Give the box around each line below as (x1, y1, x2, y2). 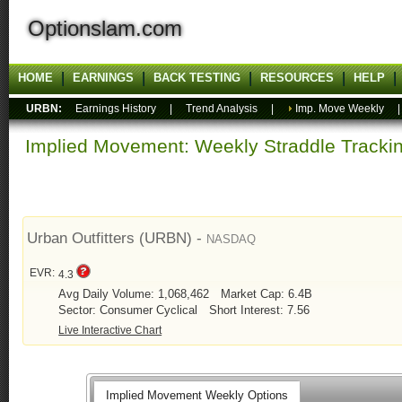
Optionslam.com (9, 16, 182, 40)
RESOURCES (260, 71, 334, 84)
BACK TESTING (153, 71, 240, 84)
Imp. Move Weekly (295, 102, 384, 115)
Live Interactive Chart (58, 324, 162, 337)
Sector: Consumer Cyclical (58, 303, 202, 318)
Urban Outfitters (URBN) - (27, 229, 207, 248)
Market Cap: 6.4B (221, 287, 313, 301)
